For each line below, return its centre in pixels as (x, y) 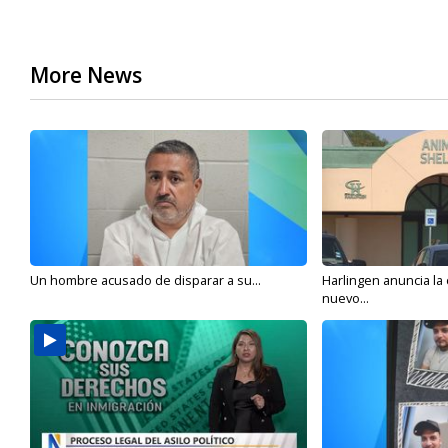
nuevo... (345, 298)
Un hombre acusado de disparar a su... (145, 280)
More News (86, 75)
